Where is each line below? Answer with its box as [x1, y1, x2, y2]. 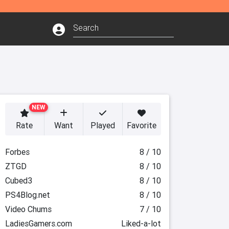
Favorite [127, 120, 157, 130]
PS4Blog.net [5, 190, 50, 200]
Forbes [5, 147, 30, 157]
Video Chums [5, 204, 52, 214]
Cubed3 [5, 175, 32, 186]
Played [90, 120, 115, 130]
